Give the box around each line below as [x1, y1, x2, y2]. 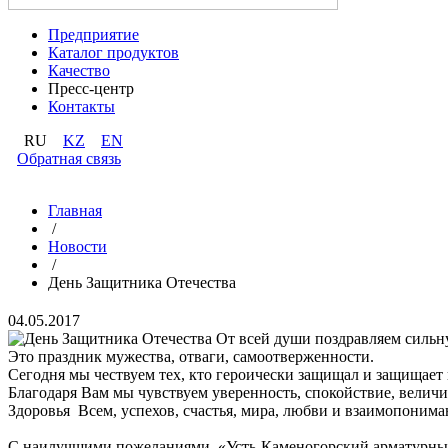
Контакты [48, 98, 115, 115]
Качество [48, 62, 110, 79]
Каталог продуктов [48, 44, 179, 61]
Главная [48, 202, 102, 219]
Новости [48, 238, 107, 255]
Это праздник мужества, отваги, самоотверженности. [8, 347, 374, 365]
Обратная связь [17, 150, 121, 167]
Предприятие [48, 26, 139, 43]
